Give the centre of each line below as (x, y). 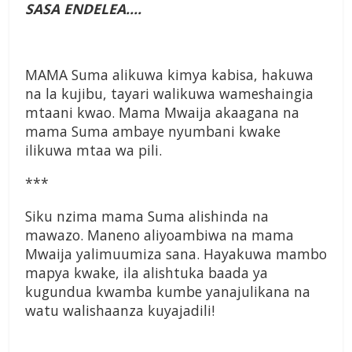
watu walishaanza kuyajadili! (120, 311)
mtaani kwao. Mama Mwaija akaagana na (162, 113)
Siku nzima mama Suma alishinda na (147, 216)
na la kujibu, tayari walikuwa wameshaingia (169, 94)
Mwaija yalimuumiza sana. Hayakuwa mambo (176, 254)
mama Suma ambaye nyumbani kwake (153, 132)
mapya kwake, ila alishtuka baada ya (147, 273)
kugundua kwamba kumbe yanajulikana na (168, 292)
